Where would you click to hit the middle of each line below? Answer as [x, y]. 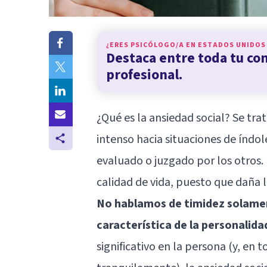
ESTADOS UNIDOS [232, 45]
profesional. [144, 74]
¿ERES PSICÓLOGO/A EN [152, 45]
